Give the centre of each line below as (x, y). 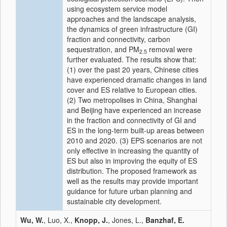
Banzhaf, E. (165, 220)
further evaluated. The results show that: (132, 59)
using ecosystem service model (117, 9)
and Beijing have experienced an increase (134, 110)
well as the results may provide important (133, 181)
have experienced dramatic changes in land (137, 80)
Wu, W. (32, 220)
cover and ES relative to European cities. (132, 90)
